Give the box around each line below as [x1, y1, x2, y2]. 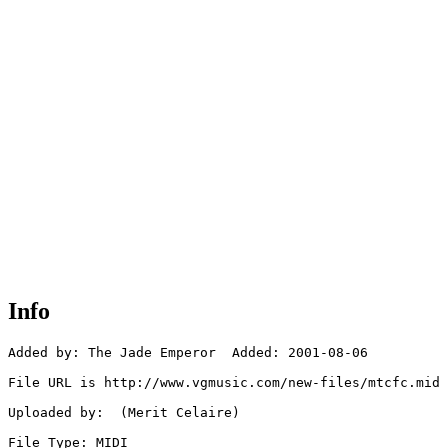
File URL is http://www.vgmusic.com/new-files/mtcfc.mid [8, 375, 440, 391]
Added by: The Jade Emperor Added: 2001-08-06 [8, 345, 368, 361]
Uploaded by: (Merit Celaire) [8, 405, 240, 421]
